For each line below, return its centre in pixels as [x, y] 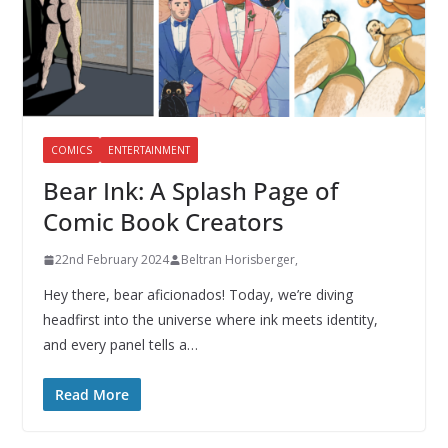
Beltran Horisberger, [239, 260]
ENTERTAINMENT [148, 150]
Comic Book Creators [163, 222]
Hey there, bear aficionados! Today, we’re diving [197, 295]
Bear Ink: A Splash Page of [190, 191]
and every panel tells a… [120, 345]
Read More [91, 395]
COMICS [71, 150]
